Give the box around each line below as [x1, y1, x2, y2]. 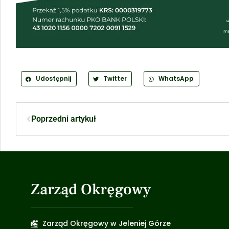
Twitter [103, 74, 127, 83]
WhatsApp [158, 74, 194, 83]
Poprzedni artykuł [31, 114, 96, 124]
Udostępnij [35, 74, 71, 83]
